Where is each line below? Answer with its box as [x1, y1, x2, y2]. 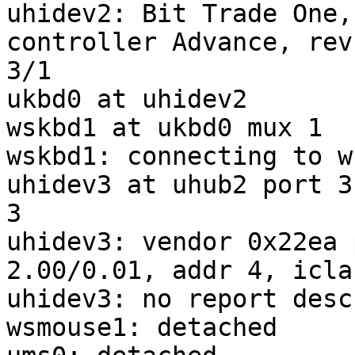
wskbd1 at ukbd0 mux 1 [6, 113, 323, 143]
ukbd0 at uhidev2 [6, 85, 247, 114]
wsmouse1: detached [6, 313, 277, 342]
